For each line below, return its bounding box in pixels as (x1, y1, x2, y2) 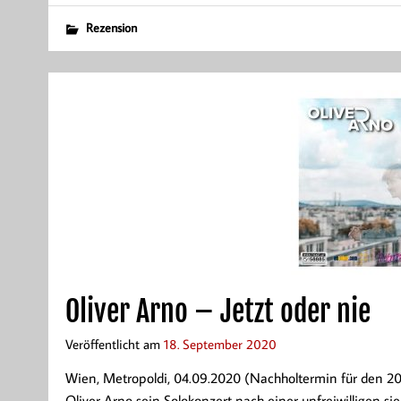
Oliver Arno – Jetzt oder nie (64, 293, 371, 329)
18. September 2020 (163, 334, 277, 353)
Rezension (85, 19, 137, 37)
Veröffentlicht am (64, 334, 164, 353)
